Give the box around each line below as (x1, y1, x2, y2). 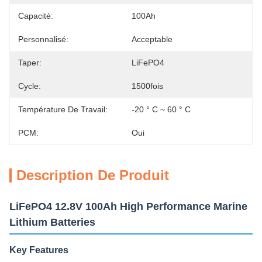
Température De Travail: (18, 105, 108, 114)
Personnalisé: (18, 35, 68, 44)
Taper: (18, 58, 42, 67)
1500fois (132, 81, 163, 91)
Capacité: (18, 11, 53, 20)
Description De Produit (16, 167, 169, 183)
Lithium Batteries (9, 216, 95, 228)
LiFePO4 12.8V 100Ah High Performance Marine (9, 201, 247, 212)
